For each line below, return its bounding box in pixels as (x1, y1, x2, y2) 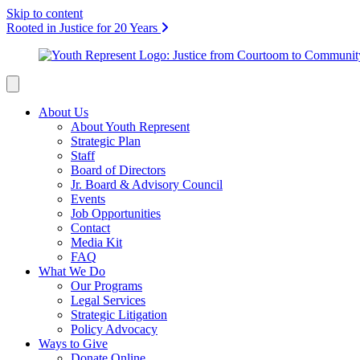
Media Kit (71, 235, 122, 249)
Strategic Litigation (71, 308, 167, 321)
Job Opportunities (71, 207, 161, 220)
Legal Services (71, 293, 145, 307)
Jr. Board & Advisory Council (71, 178, 223, 191)
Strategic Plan (71, 134, 141, 148)
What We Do (39, 264, 105, 278)
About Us (39, 105, 88, 119)
